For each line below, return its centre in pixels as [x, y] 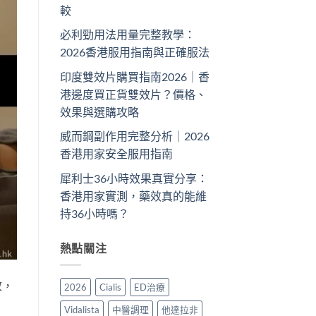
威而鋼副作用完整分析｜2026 [134, 136]
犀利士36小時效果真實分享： [134, 178]
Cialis [110, 287]
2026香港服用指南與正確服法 [134, 52]
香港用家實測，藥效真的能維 [133, 195]
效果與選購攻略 [99, 111]
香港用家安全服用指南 [116, 154]
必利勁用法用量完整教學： [127, 35]
